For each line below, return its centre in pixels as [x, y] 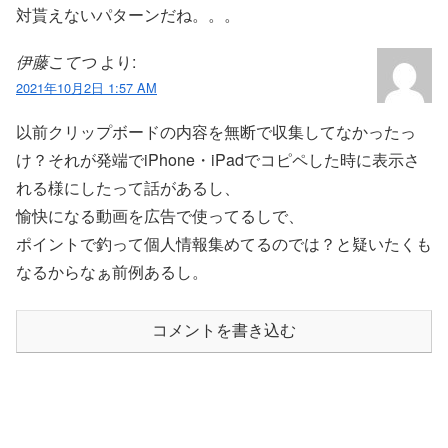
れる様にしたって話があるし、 [128, 188]
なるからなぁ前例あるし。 [112, 272]
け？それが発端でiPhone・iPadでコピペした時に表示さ [218, 160]
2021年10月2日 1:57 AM [86, 87]
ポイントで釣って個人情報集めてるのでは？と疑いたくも [224, 244]
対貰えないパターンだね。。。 [128, 14]
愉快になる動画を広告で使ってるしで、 [160, 216]
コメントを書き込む [224, 331]
